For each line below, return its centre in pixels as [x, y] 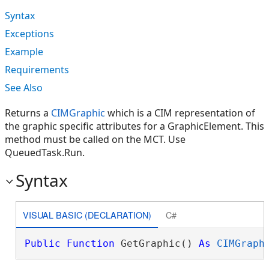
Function [90, 243]
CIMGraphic [78, 113]
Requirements [37, 70]
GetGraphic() [156, 243]
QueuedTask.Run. [45, 153]
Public [42, 243]
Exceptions [29, 34]
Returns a [28, 113]
